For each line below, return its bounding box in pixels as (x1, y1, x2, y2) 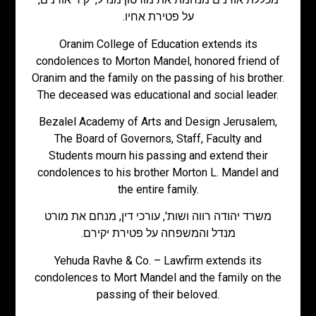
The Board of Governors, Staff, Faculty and (54, 132, 262, 146)
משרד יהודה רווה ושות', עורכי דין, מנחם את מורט (44, 209, 272, 224)
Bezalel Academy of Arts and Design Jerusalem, (39, 115, 277, 129)
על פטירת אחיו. (122, 10, 194, 24)
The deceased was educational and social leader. (37, 87, 279, 102)
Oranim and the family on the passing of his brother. (32, 71, 284, 85)
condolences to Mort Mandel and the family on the (35, 270, 281, 284)
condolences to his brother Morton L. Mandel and (37, 166, 279, 180)
